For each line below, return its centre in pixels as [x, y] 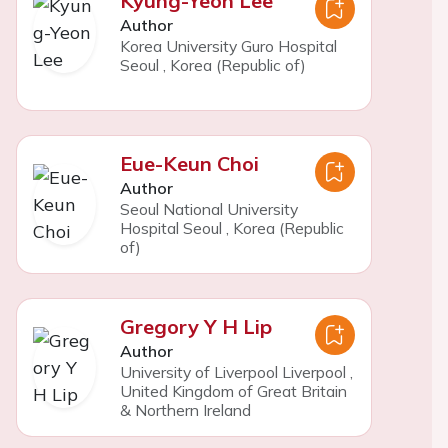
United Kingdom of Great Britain [233, 391]
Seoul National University [208, 209]
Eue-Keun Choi [189, 163]
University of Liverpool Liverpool [232, 372]
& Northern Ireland [185, 410]
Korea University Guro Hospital [228, 46]
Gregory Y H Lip [195, 326]
